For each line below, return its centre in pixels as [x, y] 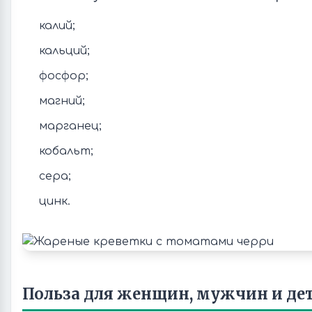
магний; [62, 101]
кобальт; [66, 151]
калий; [57, 26]
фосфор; [64, 76]
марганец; [70, 126]
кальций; [64, 51]
